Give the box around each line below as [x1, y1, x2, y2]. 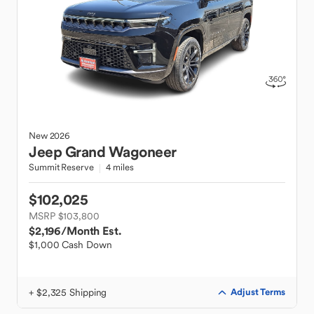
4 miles [105, 161, 134, 173]
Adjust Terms [231, 286, 285, 298]
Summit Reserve [29, 161, 94, 173]
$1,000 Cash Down [29, 238, 112, 251]
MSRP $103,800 [29, 210, 100, 222]
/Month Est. [61, 224, 121, 238]
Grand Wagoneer [64, 142, 177, 161]
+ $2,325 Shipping [29, 286, 107, 299]
